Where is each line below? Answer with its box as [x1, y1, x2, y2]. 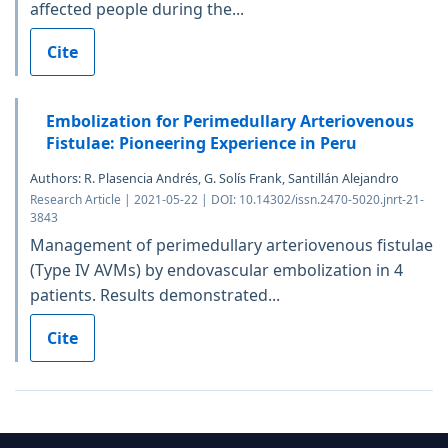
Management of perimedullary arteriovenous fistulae [30, 233, 433, 256]
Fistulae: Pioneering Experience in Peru [46, 131, 357, 154]
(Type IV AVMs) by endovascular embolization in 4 [30, 258, 403, 281]
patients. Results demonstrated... [30, 283, 280, 306]
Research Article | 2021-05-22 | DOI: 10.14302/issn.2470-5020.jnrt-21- [30, 190, 424, 208]
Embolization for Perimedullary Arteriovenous [46, 109, 414, 132]
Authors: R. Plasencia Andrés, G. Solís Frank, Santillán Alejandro [30, 169, 399, 187]
